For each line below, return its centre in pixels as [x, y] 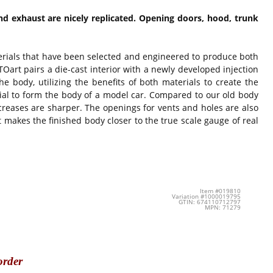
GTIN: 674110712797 [209, 202]
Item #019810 [220, 191]
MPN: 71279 [222, 207]
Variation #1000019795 [206, 196]
